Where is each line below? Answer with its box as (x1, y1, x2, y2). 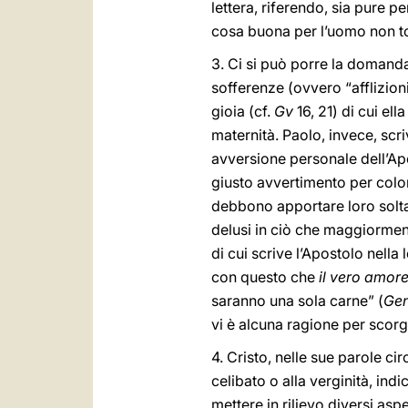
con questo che (211, 268, 319, 286)
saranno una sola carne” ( (211, 291, 383, 310)
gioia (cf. (211, 102, 274, 120)
